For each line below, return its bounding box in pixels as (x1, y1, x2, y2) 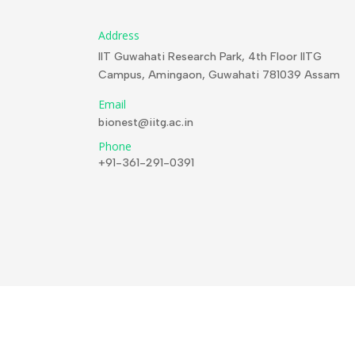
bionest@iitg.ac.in (98, 116, 194, 130)
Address (98, 27, 140, 43)
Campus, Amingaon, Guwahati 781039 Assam (98, 67, 341, 82)
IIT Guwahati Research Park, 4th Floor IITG (98, 49, 323, 63)
